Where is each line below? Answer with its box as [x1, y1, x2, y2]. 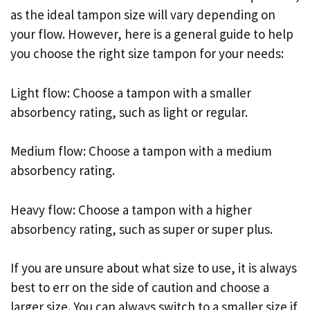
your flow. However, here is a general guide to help [10, 26, 293, 43]
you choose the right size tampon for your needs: [10, 45, 284, 62]
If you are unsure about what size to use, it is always [10, 259, 297, 277]
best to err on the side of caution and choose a [10, 279, 269, 296]
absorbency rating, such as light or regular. [10, 103, 248, 120]
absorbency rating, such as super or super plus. [10, 220, 273, 237]
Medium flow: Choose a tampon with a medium [10, 143, 272, 160]
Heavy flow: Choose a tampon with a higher [10, 201, 252, 218]
